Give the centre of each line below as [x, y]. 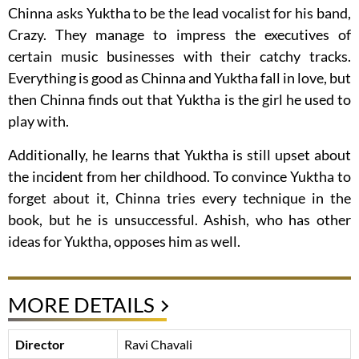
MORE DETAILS [81, 305]
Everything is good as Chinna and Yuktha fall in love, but [179, 78]
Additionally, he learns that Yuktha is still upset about [179, 155]
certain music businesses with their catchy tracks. [179, 56]
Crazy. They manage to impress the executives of [179, 35]
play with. [38, 121]
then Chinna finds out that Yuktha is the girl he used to [179, 100]
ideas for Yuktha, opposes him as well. [124, 242]
